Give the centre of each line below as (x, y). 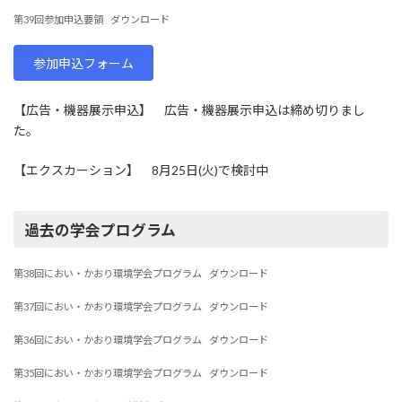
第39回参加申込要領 (58, 20)
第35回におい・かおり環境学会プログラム (108, 373)
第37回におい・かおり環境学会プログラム (108, 307)
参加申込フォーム (83, 63)
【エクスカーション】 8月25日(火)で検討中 (141, 170)
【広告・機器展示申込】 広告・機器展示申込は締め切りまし (189, 110)
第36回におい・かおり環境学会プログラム (108, 340)
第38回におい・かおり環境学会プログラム (108, 274)
